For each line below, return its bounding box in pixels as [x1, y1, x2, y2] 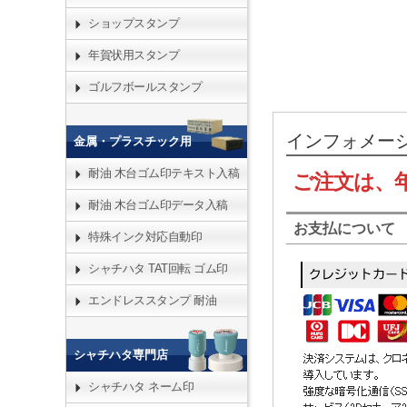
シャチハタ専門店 [74, 348, 168, 362]
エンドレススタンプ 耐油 [88, 293, 216, 307]
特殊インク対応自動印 [88, 230, 202, 243]
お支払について [293, 220, 395, 236]
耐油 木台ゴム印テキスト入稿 [88, 166, 239, 180]
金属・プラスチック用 [74, 134, 192, 148]
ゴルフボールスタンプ [88, 80, 202, 94]
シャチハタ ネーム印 [88, 380, 194, 393]
